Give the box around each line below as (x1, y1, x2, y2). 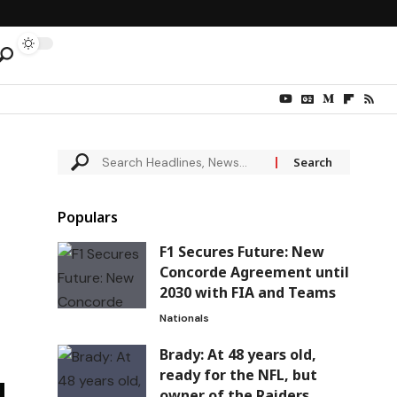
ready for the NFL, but (159, 365, 317, 385)
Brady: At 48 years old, (159, 345, 316, 365)
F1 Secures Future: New (159, 242, 324, 262)
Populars (57, 207, 118, 228)
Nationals (159, 311, 209, 326)
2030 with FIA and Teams (159, 283, 336, 303)
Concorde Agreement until (159, 262, 349, 283)
